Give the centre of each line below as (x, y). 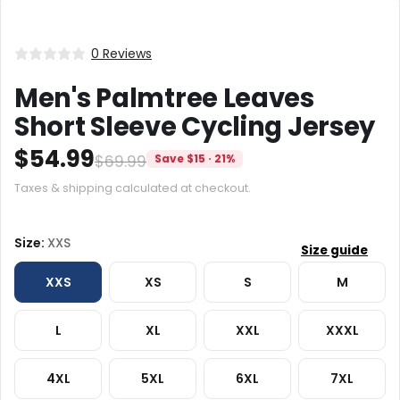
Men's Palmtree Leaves (164, 98)
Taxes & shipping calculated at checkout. (133, 187)
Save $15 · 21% (195, 158)
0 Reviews (121, 53)
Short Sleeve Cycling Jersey (195, 126)
